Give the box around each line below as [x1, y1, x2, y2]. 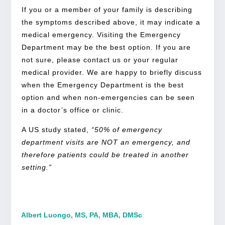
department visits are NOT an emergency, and [21, 138, 190, 146]
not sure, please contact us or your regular [21, 55, 178, 64]
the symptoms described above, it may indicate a [21, 18, 200, 26]
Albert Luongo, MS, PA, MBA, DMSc [21, 210, 143, 219]
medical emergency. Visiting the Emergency [21, 30, 181, 39]
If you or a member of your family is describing [21, 5, 192, 14]
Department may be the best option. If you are [21, 43, 191, 51]
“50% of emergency [91, 125, 162, 134]
